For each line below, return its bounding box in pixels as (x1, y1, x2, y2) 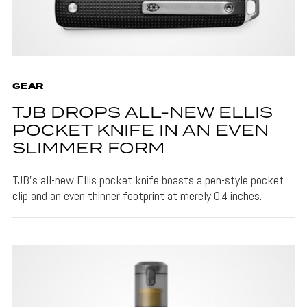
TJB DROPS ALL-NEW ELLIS (12, 101, 273, 125)
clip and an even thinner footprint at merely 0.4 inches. (12, 187, 262, 204)
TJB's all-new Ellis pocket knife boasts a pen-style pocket (12, 171, 284, 188)
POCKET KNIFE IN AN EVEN (12, 119, 269, 143)
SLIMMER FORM (12, 136, 165, 161)
